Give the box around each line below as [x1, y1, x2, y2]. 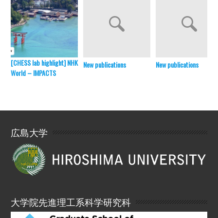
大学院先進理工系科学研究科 [11, 194, 131, 208]
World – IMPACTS [11, 67, 56, 78]
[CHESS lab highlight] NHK [11, 57, 78, 68]
